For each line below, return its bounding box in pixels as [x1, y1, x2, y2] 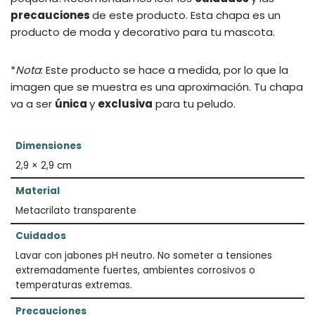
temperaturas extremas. [15, 278, 132, 292]
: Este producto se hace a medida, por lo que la [41, 63, 288, 77]
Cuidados [15, 229, 66, 243]
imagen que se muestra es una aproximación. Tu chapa [11, 79, 303, 94]
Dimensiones [15, 139, 82, 153]
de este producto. [92, 8, 191, 22]
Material [15, 184, 60, 198]
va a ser [11, 96, 55, 111]
